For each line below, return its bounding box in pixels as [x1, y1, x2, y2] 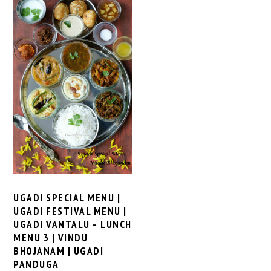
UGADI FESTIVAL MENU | [13, 204, 127, 218]
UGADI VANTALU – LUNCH [13, 218, 132, 232]
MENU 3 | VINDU [13, 231, 88, 245]
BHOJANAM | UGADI [13, 244, 104, 258]
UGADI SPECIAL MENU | [13, 191, 121, 205]
